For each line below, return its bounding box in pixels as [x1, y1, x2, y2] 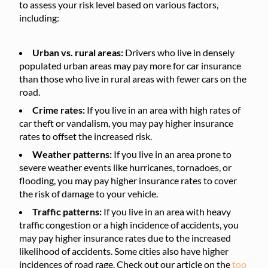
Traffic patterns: [32, 205, 103, 217]
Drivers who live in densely [123, 46, 234, 58]
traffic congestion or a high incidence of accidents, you [19, 218, 239, 230]
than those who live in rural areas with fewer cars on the [19, 72, 246, 84]
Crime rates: [32, 103, 85, 115]
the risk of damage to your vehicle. [19, 187, 158, 199]
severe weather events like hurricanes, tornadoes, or [19, 161, 232, 173]
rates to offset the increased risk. [19, 130, 152, 142]
